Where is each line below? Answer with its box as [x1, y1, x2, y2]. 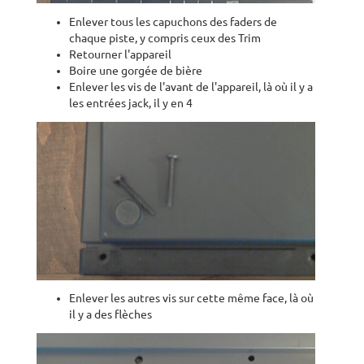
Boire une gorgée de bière [69, 64, 202, 78]
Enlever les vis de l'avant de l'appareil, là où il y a [69, 80, 313, 94]
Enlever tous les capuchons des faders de [69, 15, 277, 29]
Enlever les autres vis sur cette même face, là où [69, 292, 314, 305]
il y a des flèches [69, 308, 152, 322]
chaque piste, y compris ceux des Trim [69, 32, 261, 45]
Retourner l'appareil [69, 48, 171, 62]
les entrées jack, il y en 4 [69, 97, 193, 110]
